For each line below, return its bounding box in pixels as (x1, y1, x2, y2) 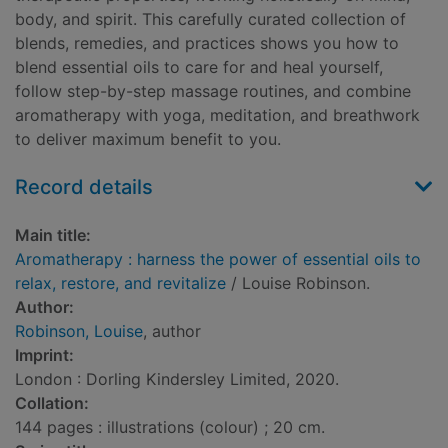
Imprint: (15, 345, 74, 366)
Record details (15, 175, 153, 200)
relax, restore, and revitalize (15, 273, 226, 294)
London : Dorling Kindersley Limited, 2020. (15, 369, 339, 390)
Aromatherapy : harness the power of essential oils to (15, 249, 421, 270)
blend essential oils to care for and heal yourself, (15, 57, 383, 78)
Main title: (15, 225, 91, 246)
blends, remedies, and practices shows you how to (15, 33, 399, 54)
